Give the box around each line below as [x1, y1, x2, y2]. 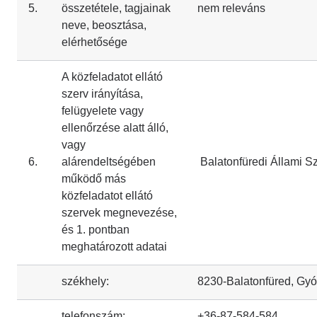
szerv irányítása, [62, 88, 143, 100]
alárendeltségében [62, 156, 156, 168]
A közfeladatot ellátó [62, 71, 163, 83]
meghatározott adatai [62, 241, 167, 253]
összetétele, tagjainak [62, 2, 171, 14]
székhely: [62, 275, 109, 287]
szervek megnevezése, [62, 207, 177, 219]
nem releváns [197, 2, 265, 14]
